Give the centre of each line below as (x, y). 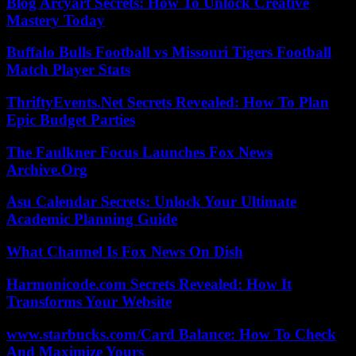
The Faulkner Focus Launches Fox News (139, 152)
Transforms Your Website (89, 301)
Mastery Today (56, 20)
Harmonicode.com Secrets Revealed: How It (149, 284)
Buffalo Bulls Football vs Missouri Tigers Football (169, 52)
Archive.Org (47, 169)
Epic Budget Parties (71, 120)
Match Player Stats (68, 70)
